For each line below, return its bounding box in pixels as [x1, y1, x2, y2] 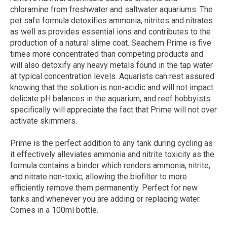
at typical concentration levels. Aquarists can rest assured [10, 71, 214, 82]
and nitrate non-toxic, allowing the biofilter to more [10, 172, 187, 182]
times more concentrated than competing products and [10, 49, 203, 59]
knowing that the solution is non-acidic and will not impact [10, 83, 213, 93]
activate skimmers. [10, 116, 77, 126]
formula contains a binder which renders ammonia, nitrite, [10, 161, 210, 171]
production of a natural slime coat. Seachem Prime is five [10, 38, 211, 48]
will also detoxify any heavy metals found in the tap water [10, 60, 213, 70]
